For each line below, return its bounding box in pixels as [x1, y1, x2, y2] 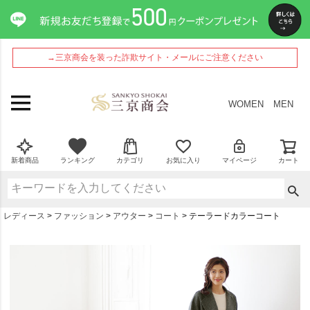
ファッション [54, 210, 104, 221]
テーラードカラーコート [189, 210, 280, 221]
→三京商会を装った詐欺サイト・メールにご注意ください [47, 53, 263, 62]
